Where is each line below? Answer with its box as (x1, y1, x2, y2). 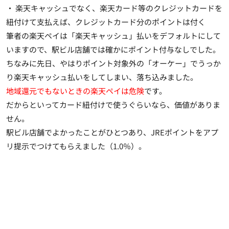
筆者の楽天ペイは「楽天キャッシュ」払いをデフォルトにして (6, 30, 221, 41)
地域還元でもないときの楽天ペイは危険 (6, 85, 144, 96)
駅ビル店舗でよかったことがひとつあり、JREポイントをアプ (6, 126, 218, 138)
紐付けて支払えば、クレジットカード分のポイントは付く (6, 16, 205, 27)
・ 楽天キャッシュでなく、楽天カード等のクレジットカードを (6, 2, 222, 13)
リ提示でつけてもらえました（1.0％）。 (6, 140, 146, 151)
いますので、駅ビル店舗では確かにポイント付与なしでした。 (6, 43, 220, 55)
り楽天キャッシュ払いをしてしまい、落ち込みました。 (6, 71, 198, 82)
